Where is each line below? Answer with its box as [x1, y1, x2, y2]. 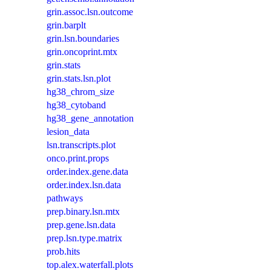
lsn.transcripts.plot [47, 140, 116, 151]
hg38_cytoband [47, 100, 106, 111]
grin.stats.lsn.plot [47, 73, 111, 84]
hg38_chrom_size [47, 87, 114, 97]
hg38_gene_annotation [47, 113, 134, 124]
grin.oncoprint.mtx [47, 47, 117, 57]
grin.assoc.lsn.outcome [47, 7, 133, 18]
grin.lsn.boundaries [47, 33, 119, 44]
